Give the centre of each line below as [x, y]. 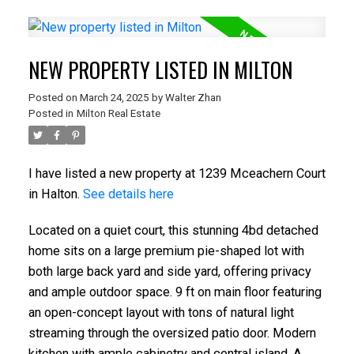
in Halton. [55, 194]
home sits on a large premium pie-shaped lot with [166, 250]
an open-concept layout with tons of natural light [161, 312]
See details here [128, 194]
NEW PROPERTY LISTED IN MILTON [160, 70]
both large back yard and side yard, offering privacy [169, 271]
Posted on [54, 98]
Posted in [51, 114]
